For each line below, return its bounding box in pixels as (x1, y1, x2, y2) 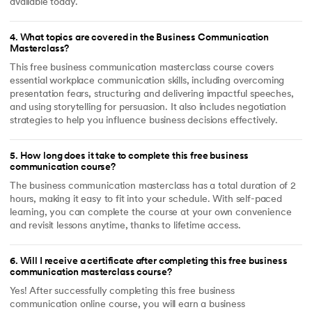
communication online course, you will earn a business (10, 299, 245, 310)
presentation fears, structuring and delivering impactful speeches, (10, 88, 294, 100)
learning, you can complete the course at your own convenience (10, 207, 292, 218)
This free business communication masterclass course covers (10, 62, 274, 73)
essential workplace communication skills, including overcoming (10, 75, 285, 86)
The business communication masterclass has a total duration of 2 (10, 180, 296, 192)
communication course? (10, 162, 116, 173)
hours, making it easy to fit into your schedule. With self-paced (10, 194, 282, 205)
